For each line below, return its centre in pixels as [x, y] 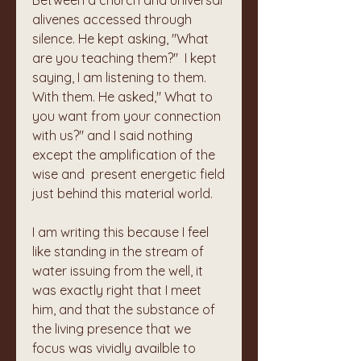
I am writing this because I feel [120, 232]
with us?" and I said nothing [112, 135]
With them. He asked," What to [122, 97]
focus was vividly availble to [114, 348]
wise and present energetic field [129, 174]
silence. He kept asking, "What [120, 39]
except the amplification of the [124, 155]
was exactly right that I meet [117, 290]
